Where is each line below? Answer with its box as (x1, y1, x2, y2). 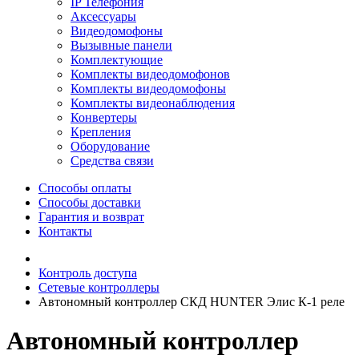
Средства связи (71, 154, 154, 167)
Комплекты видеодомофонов (71, 67, 230, 81)
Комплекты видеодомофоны (71, 82, 226, 95)
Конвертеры (71, 111, 137, 124)
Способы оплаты (38, 181, 131, 195)
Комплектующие (71, 53, 163, 67)
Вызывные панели (71, 38, 172, 52)
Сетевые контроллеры (38, 280, 159, 294)
